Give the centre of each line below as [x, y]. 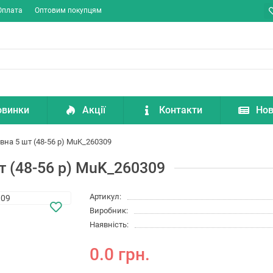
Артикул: [106, 197]
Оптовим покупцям [68, 10]
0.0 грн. [120, 255]
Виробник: [109, 211]
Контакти [181, 110]
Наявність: [109, 225]
